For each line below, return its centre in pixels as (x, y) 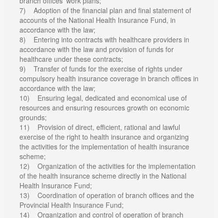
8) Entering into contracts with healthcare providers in (104, 39)
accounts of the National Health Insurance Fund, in (98, 20)
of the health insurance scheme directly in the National (103, 175)
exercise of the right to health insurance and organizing (104, 136)
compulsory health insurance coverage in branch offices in (109, 78)
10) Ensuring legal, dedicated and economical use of (103, 98)
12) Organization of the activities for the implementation (108, 166)
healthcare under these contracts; (71, 59)
